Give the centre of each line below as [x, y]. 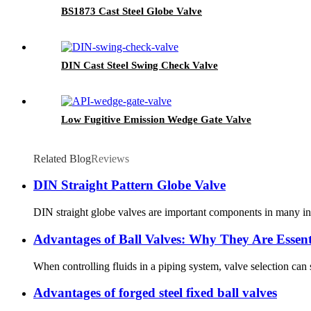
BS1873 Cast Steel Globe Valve [132, 11]
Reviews [110, 158]
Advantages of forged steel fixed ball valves [155, 293]
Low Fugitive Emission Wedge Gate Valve [156, 119]
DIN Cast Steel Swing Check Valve [140, 65]
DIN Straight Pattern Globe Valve [129, 185]
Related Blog [62, 158]
